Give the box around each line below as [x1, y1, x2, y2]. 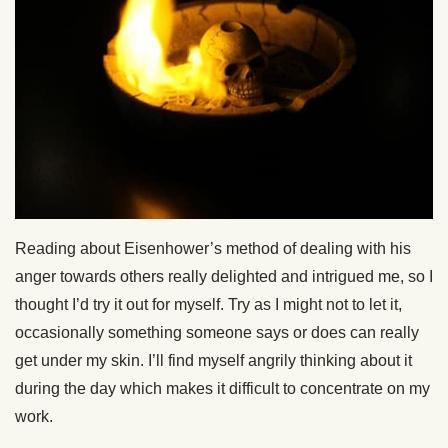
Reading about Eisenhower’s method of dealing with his [15, 240, 411, 257]
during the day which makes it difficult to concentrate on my [15, 380, 430, 397]
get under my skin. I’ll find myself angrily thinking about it [15, 352, 412, 369]
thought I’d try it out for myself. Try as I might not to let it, [15, 296, 402, 313]
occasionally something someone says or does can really [15, 324, 419, 341]
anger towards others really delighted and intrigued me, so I [15, 268, 433, 285]
